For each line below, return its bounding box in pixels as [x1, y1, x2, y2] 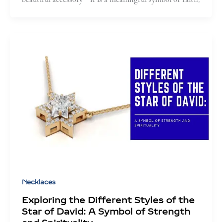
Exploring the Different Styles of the [22, 194, 195, 206]
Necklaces [22, 178, 55, 186]
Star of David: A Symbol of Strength [22, 206, 190, 217]
